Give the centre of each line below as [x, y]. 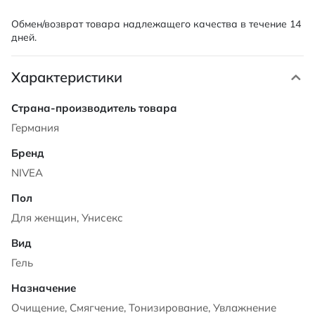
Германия [35, 128]
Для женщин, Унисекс [67, 218]
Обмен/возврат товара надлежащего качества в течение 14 [156, 24]
